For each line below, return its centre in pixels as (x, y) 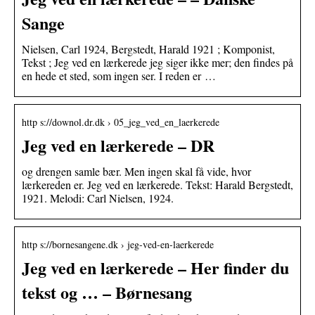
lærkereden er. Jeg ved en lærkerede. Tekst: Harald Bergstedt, (157, 184)
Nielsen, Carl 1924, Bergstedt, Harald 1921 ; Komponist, (148, 49)
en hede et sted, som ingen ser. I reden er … (119, 75)
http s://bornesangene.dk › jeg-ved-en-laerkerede (118, 244)
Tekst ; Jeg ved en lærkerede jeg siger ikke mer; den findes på (157, 62)
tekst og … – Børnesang (107, 292)
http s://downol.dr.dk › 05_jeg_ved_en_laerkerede (121, 122)
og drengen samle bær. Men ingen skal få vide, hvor (136, 171)
